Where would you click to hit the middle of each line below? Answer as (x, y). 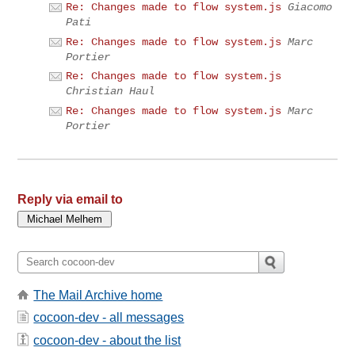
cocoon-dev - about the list (107, 340)
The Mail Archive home (98, 295)
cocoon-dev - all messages (109, 318)
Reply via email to (71, 199)
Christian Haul (111, 92)
